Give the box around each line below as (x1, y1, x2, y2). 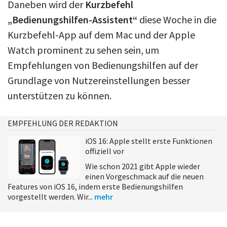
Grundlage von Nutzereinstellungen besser (8, 73, 190, 87)
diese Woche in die (137, 13, 216, 26)
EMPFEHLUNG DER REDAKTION (8, 118, 118, 128)
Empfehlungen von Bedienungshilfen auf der (8, 58, 198, 71)
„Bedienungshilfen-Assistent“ (8, 13, 137, 26)
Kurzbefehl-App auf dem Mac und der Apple (8, 28, 195, 41)
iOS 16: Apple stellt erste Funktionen (85, 135, 212, 146)
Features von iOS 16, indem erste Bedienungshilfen (8, 181, 183, 192)
